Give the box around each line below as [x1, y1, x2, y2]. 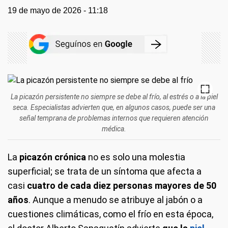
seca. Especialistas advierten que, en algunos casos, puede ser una [13, 103, 215, 111]
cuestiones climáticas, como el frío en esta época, [8, 208, 213, 219]
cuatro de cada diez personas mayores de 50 [27, 180, 216, 191]
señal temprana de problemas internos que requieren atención [19, 113, 209, 122]
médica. [102, 124, 126, 133]
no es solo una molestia [86, 151, 185, 162]
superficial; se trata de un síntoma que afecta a [8, 165, 202, 177]
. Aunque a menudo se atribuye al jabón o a [28, 194, 203, 205]
